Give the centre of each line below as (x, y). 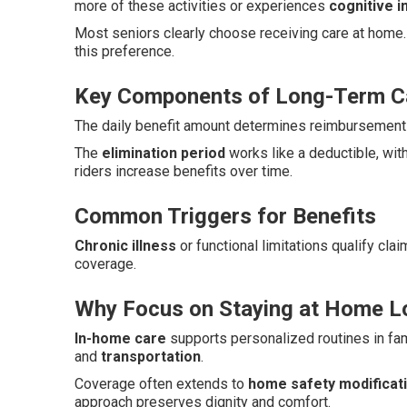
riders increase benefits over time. (184, 171)
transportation (151, 357)
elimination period (164, 153)
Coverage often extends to (161, 384)
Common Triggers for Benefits (225, 216)
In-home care (120, 338)
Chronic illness (125, 246)
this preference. (124, 51)
